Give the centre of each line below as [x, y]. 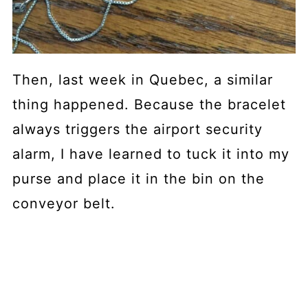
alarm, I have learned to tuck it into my [151, 154]
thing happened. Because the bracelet [149, 104]
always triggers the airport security [137, 129]
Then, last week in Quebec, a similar [142, 79]
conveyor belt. [64, 203]
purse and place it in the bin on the [138, 178]
